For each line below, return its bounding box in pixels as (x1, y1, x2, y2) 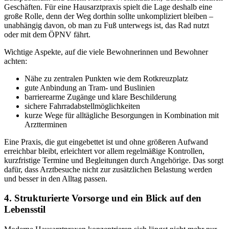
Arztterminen (25, 120, 67, 129)
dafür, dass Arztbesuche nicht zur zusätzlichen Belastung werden (4, 165, 212, 174)
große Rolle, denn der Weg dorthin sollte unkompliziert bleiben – (4, 11, 213, 20)
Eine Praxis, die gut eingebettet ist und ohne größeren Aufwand (4, 137, 208, 146)
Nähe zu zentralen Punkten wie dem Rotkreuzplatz (25, 74, 188, 83)
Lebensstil (4, 204, 45, 215)
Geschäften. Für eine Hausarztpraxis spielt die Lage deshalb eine (4, 2, 212, 11)
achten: (4, 56, 27, 65)
